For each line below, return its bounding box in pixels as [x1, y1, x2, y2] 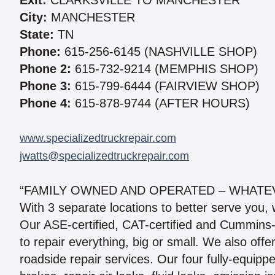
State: [20, 28, 54, 42]
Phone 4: [20, 96, 71, 110]
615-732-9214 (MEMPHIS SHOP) [71, 62, 258, 76]
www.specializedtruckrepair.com [20, 132, 176, 145]
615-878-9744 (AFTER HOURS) [71, 96, 250, 110]
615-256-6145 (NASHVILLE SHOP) [61, 45, 257, 59]
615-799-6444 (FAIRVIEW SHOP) [71, 79, 260, 93]
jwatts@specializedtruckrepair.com [20, 150, 189, 163]
